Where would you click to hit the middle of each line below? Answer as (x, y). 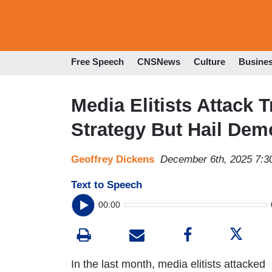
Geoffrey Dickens (113, 159)
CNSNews (159, 62)
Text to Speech (107, 185)
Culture (209, 62)
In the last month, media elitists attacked (168, 264)
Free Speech (97, 62)
